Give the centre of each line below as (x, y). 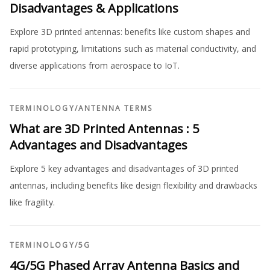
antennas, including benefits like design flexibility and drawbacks (133, 185)
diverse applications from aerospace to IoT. (95, 65)
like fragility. (32, 202)
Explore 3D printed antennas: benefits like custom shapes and (130, 31)
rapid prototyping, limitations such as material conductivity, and (133, 48)
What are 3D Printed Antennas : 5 (104, 128)
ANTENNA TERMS (115, 108)
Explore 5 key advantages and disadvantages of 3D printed (124, 168)
